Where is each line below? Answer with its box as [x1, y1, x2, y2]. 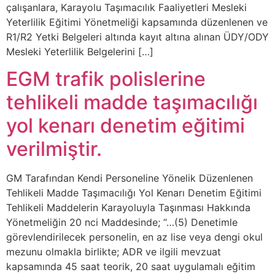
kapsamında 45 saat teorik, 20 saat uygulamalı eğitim [6, 260, 255, 273]
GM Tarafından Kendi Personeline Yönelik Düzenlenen [6, 171, 253, 184]
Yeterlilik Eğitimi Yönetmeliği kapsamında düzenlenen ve [6, 15, 268, 28]
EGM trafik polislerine [6, 66, 206, 91]
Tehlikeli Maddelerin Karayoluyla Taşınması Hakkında [6, 201, 250, 214]
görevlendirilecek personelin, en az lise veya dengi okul [6, 230, 263, 243]
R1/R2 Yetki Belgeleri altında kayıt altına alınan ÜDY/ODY [6, 30, 269, 43]
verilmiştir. [6, 136, 102, 161]
